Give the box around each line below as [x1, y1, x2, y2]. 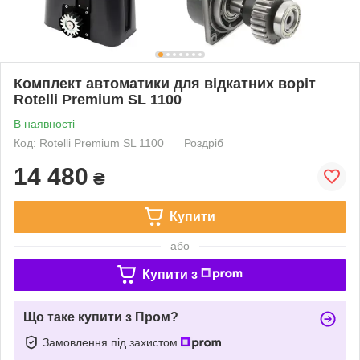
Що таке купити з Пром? [23, 309, 178, 324]
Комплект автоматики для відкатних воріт [14, 75, 316, 92]
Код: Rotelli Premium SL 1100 [14, 136, 164, 149]
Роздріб [184, 136, 223, 149]
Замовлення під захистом [43, 335, 181, 349]
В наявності [14, 117, 75, 130]
